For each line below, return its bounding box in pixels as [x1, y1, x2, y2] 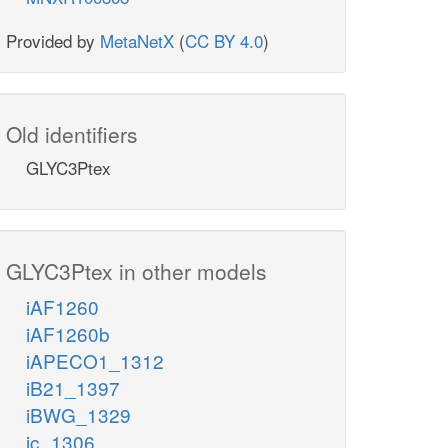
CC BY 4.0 [185, 28, 263, 54]
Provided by [6, 28, 100, 54]
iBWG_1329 [26, 401, 131, 429]
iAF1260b [26, 320, 110, 348]
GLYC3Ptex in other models [6, 256, 267, 287]
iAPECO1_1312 [26, 347, 164, 375]
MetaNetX [100, 28, 174, 54]
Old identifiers [6, 119, 138, 150]
